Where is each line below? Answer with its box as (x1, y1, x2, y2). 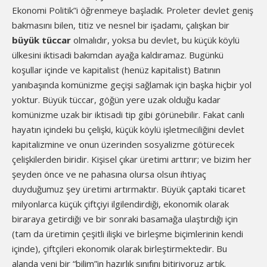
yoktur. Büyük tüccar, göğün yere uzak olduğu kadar (12, 94, 221, 105)
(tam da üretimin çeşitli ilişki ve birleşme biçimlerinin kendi (12, 228, 243, 240)
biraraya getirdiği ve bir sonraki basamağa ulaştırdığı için (12, 213, 238, 225)
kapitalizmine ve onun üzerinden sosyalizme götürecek (12, 138, 234, 150)
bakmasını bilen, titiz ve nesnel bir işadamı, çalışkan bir (12, 19, 229, 31)
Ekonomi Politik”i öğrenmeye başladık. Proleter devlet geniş (12, 4, 253, 16)
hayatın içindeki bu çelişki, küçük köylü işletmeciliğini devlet (12, 123, 244, 135)
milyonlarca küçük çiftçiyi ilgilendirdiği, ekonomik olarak (12, 198, 229, 210)
